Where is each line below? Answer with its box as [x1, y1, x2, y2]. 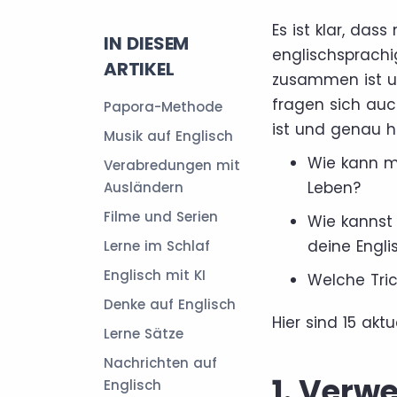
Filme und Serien [104, 207, 218, 226]
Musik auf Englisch [104, 127, 233, 145]
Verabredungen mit [104, 156, 240, 175]
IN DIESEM [104, 31, 190, 56]
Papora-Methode [104, 97, 222, 116]
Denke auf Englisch [104, 295, 236, 314]
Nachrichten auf [104, 354, 217, 372]
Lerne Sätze [104, 324, 183, 343]
